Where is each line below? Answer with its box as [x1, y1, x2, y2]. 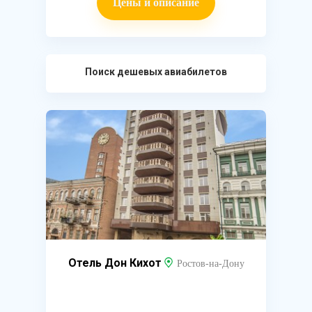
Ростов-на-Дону [176, 258, 244, 269]
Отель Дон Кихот [68, 256, 164, 270]
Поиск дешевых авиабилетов [85, 66, 227, 77]
